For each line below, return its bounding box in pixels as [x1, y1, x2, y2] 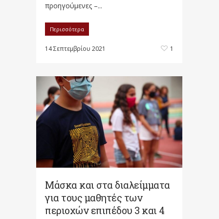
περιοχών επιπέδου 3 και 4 [45, 204, 165, 217]
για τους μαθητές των [45, 191, 142, 204]
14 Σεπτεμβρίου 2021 [45, 44, 106, 53]
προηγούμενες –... [45, 1, 102, 11]
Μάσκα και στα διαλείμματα [45, 178, 170, 192]
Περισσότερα [50, 25, 84, 33]
